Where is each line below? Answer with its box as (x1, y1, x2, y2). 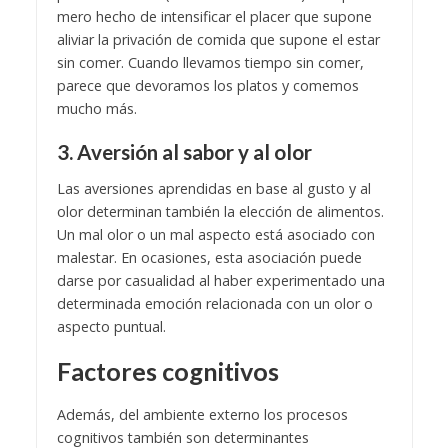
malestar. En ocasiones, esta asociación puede (56, 248, 362, 268)
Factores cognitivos (56, 356, 279, 387)
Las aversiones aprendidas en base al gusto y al (56, 179, 371, 199)
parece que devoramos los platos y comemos (56, 76, 359, 96)
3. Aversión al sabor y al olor (56, 140, 312, 165)
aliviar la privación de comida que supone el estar (56, 30, 380, 50)
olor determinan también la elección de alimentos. (56, 202, 384, 222)
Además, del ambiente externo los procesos (56, 405, 348, 425)
